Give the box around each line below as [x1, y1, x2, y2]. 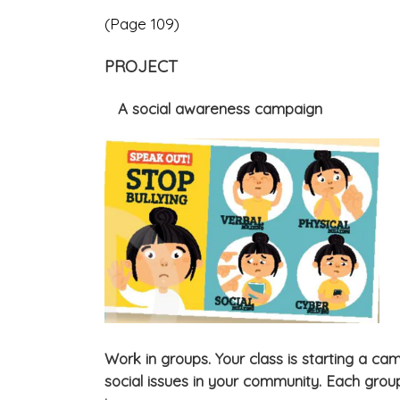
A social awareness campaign [104, 99, 322, 119]
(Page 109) [104, 14, 179, 34]
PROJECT [104, 55, 178, 78]
